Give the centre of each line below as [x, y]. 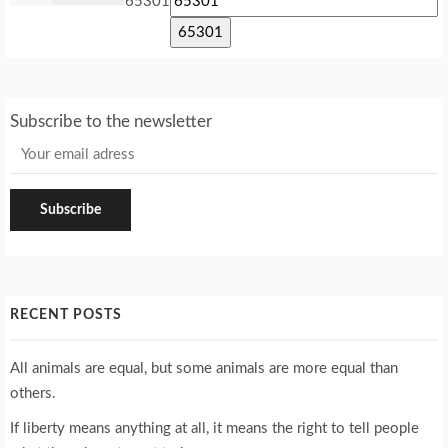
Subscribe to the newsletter [111, 121]
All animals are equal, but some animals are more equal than [204, 368]
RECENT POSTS [66, 314]
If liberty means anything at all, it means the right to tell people [214, 428]
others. [33, 393]
